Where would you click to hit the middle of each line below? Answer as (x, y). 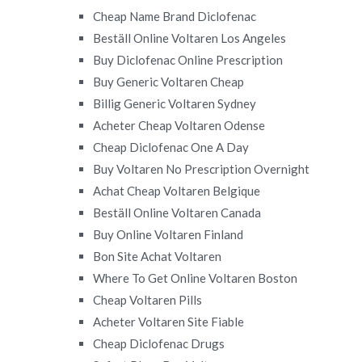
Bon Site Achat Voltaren (158, 256)
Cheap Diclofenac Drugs (159, 343)
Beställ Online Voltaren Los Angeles (190, 38)
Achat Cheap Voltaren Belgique (177, 190)
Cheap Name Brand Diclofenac (175, 16)
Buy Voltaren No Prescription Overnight (202, 168)
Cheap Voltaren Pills (148, 299)
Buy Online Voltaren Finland (168, 234)
